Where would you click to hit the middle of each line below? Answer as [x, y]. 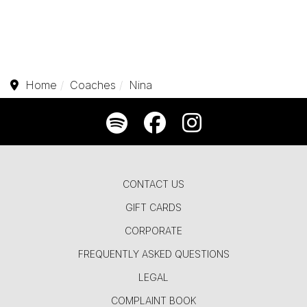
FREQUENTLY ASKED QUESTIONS [153, 254]
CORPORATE [153, 231]
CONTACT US [153, 184]
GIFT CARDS [153, 208]
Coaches [93, 85]
